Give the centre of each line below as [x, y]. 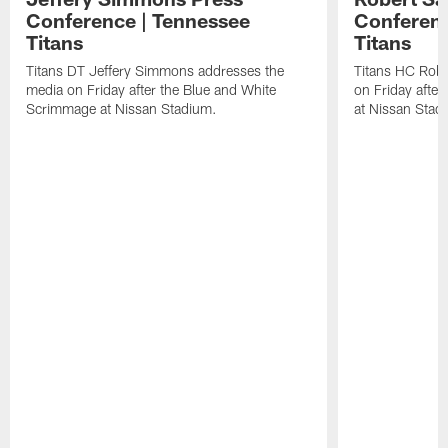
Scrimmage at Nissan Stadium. [122, 109]
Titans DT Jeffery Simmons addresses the [155, 71]
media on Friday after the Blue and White [151, 90]
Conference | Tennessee [138, 20]
